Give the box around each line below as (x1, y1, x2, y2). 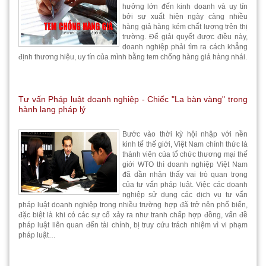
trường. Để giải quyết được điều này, (122, 33, 248, 41)
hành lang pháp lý (18, 104, 85, 114)
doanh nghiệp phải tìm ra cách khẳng (122, 43, 248, 51)
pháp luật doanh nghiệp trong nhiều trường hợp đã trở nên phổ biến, (18, 201, 248, 209)
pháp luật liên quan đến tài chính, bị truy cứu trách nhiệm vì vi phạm (18, 221, 248, 229)
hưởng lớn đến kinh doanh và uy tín (122, 2, 248, 11)
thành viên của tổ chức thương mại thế (122, 150, 248, 159)
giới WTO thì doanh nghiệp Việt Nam (122, 160, 248, 169)
